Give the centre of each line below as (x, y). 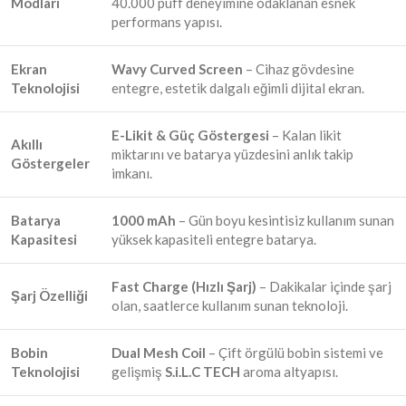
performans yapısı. (167, 21)
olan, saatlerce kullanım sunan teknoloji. (230, 305)
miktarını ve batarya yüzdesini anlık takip (232, 154)
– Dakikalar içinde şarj (324, 286)
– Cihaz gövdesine (299, 68)
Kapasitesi (44, 239)
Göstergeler (50, 163)
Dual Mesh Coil (159, 352)
